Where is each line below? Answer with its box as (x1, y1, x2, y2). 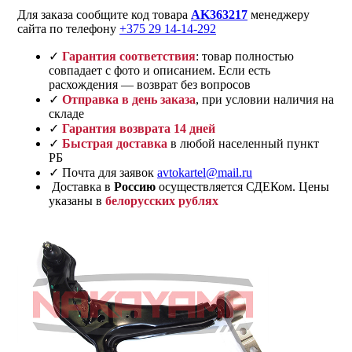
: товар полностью (196, 49, 294, 63)
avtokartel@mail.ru (157, 165, 252, 179)
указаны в (49, 193, 105, 207)
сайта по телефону (17, 21, 119, 35)
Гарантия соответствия (62, 49, 196, 63)
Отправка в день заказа (62, 92, 196, 106)
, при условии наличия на (196, 92, 334, 106)
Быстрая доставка (62, 136, 167, 150)
